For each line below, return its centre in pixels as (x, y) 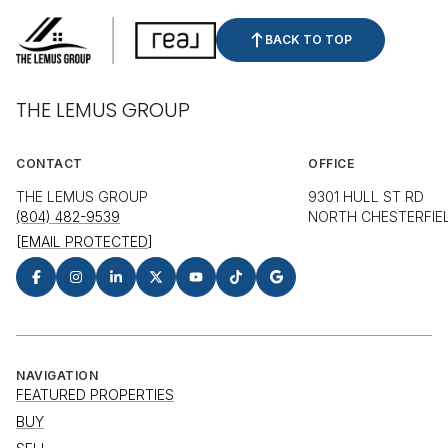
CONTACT (49, 164)
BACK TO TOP (308, 40)
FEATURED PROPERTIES (95, 395)
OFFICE (331, 164)
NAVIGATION (57, 376)
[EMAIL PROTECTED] (84, 242)
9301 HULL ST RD (366, 197)
